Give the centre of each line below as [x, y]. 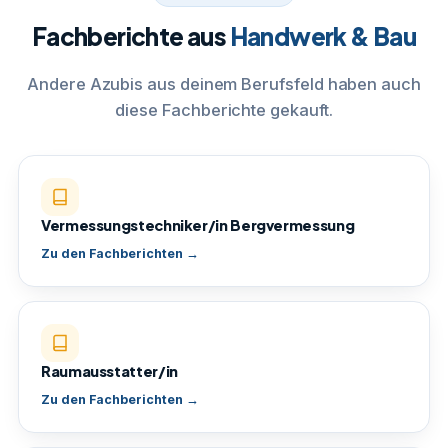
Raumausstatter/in [109, 371]
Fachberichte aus [130, 36]
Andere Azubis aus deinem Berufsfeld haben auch [224, 84]
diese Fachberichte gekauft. [224, 110]
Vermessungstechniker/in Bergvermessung [198, 225]
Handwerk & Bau [323, 36]
